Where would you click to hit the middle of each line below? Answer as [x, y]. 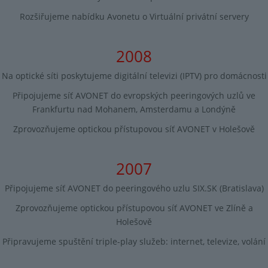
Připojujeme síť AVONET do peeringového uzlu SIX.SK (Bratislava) [134, 188]
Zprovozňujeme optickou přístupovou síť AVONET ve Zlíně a [134, 208]
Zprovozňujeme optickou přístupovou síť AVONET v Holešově [134, 129]
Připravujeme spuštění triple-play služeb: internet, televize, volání [134, 242]
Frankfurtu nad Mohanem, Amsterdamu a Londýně [134, 109]
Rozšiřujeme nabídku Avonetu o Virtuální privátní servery [134, 17]
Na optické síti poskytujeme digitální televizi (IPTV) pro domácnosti [134, 76]
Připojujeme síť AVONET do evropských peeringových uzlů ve [134, 96]
